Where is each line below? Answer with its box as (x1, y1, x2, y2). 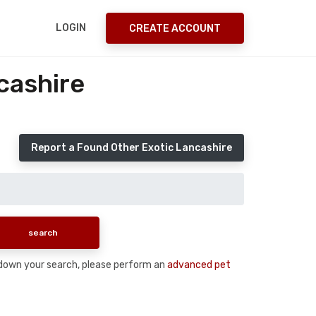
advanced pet (167, 258, 231, 271)
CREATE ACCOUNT (129, 22, 221, 35)
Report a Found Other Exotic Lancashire (31, 142, 232, 154)
